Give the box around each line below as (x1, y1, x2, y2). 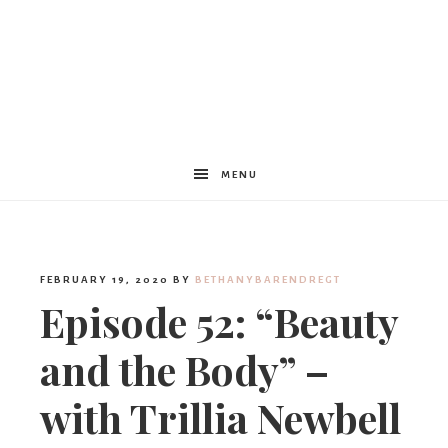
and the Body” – (40, 343, 329, 396)
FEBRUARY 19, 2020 (40, 274, 169, 285)
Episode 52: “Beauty (40, 295, 398, 348)
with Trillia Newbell (40, 391, 401, 444)
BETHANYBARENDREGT (195, 274, 341, 285)
